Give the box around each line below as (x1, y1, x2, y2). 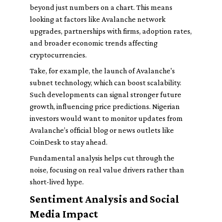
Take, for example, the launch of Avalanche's (30, 66, 175, 75)
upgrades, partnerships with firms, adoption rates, (30, 27, 192, 35)
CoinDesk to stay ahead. (30, 138, 108, 146)
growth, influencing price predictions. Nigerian (30, 102, 180, 111)
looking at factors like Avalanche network (30, 15, 166, 23)
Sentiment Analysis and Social (30, 193, 179, 205)
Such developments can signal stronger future (30, 90, 181, 99)
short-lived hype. (30, 177, 84, 186)
